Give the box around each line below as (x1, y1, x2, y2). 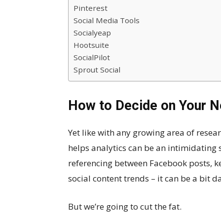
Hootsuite (74, 40, 109, 50)
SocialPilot (74, 52, 110, 62)
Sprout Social (74, 65, 120, 74)
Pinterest (74, 3, 108, 13)
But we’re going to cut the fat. (68, 201, 182, 212)
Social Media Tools (74, 15, 140, 25)
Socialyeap (74, 28, 111, 37)
